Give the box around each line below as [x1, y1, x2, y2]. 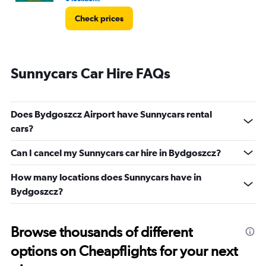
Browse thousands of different [11, 223, 192, 240]
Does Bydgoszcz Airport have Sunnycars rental [11, 109, 212, 119]
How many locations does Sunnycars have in [11, 172, 201, 182]
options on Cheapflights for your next [11, 242, 237, 259]
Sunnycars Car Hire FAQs [11, 65, 170, 81]
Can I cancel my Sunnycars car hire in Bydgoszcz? [11, 147, 221, 158]
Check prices [75, 14, 123, 23]
